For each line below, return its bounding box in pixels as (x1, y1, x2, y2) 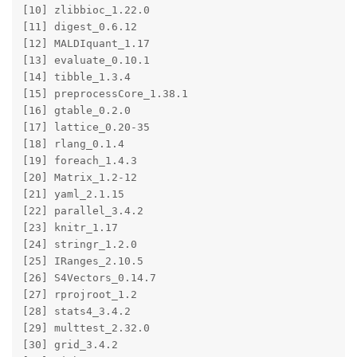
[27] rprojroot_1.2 (22, 289, 194, 302)
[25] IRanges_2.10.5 (22, 256, 194, 269)
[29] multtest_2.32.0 (22, 323, 194, 335)
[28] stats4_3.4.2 (22, 306, 194, 319)
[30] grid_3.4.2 (22, 339, 194, 352)
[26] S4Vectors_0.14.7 (22, 273, 194, 285)
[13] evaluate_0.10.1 (22, 55, 194, 68)
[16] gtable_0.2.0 (22, 105, 194, 118)
